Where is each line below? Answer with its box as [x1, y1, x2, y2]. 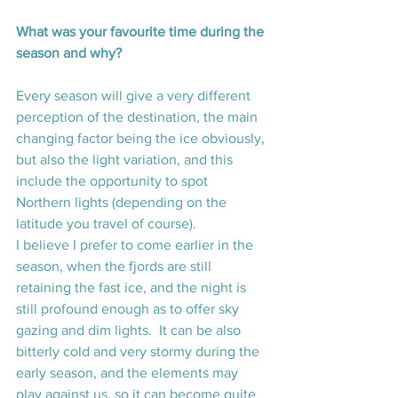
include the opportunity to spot [16, 173, 211, 189]
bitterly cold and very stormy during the [16, 344, 263, 360]
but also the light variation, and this [16, 152, 236, 168]
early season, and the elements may [16, 365, 242, 381]
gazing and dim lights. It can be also [16, 322, 244, 338]
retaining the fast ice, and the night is [16, 280, 250, 296]
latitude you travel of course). [16, 216, 196, 232]
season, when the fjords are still [16, 259, 215, 275]
